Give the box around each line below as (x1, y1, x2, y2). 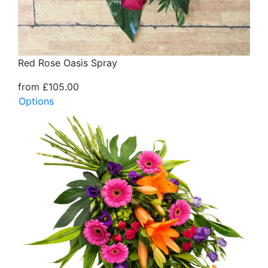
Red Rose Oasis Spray (18, 57, 117, 69)
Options (19, 95, 54, 108)
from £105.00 (18, 81, 79, 93)
